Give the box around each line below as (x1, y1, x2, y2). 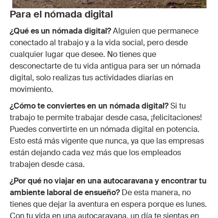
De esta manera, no (122, 187, 191, 198)
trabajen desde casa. (10, 159, 85, 170)
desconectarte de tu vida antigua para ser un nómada (10, 61, 200, 72)
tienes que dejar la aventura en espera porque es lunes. (10, 199, 207, 210)
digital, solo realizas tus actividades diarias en (10, 73, 173, 83)
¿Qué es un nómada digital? (10, 26, 111, 36)
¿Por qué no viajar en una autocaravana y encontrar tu (10, 176, 206, 186)
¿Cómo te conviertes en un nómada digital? (10, 101, 168, 111)
